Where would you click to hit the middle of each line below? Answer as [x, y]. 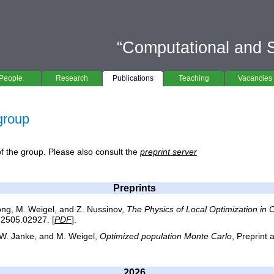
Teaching [194, 78]
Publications [133, 78]
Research [72, 78]
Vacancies [255, 78]
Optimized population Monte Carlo [166, 236]
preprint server [169, 152]
